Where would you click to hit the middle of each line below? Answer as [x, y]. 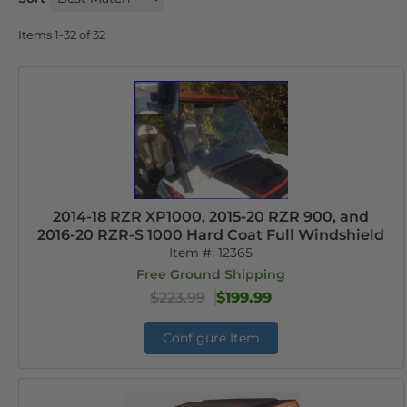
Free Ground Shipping [211, 274]
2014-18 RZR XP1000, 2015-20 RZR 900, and [211, 217]
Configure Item [211, 338]
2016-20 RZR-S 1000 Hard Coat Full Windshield [211, 235]
